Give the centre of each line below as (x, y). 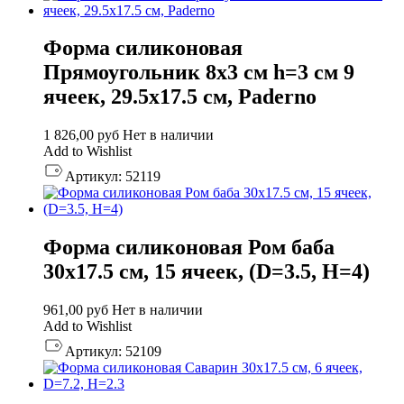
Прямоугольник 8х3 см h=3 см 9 (199, 73)
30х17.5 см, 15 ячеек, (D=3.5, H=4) (207, 272)
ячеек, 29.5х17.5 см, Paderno (180, 97)
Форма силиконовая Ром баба (189, 248)
